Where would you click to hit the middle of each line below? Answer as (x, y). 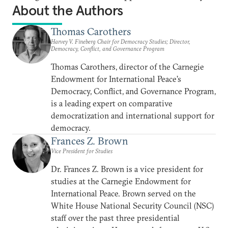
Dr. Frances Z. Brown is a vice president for (127, 169)
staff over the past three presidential (115, 218)
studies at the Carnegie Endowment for (121, 181)
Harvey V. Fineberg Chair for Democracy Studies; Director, (121, 41)
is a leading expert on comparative (112, 103)
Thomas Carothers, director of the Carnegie (127, 67)
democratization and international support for (133, 116)
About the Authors (68, 10)
